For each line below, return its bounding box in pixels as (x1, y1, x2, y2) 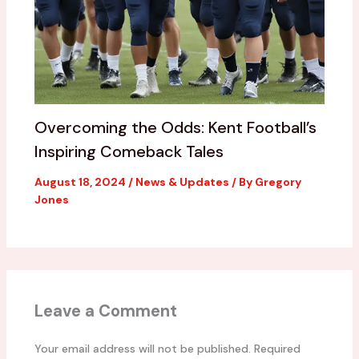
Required (253, 341, 301, 357)
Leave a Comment (34, 300, 177, 321)
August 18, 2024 (34, 174, 128, 189)
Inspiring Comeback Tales (34, 140, 224, 162)
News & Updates (135, 174, 229, 189)
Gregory (254, 174, 301, 189)
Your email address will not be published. (34, 341, 251, 357)
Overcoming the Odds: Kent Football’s (34, 116, 317, 138)
